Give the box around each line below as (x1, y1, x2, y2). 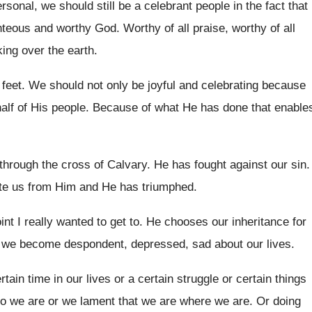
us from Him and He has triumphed (12, 180, 194, 194)
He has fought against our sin (154, 158, 306, 171)
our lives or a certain (66, 272, 173, 286)
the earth (48, 44, 94, 57)
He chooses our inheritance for (146, 215, 306, 228)
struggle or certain (173, 272, 275, 286)
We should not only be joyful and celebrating (29, 79, 258, 92)
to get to (97, 215, 139, 228)
